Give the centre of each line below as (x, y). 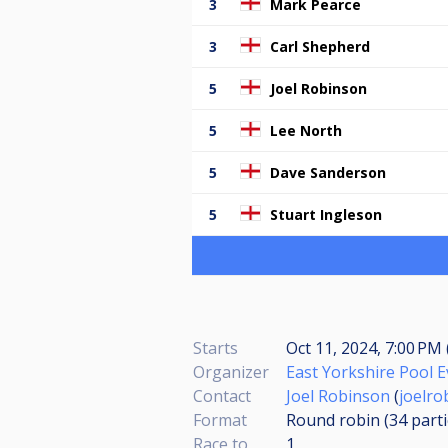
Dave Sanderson (328, 172)
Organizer (231, 371)
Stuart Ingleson (326, 214)
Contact (222, 395)
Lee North (306, 130)
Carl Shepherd (320, 46)
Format (220, 419)
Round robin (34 (348, 419)
